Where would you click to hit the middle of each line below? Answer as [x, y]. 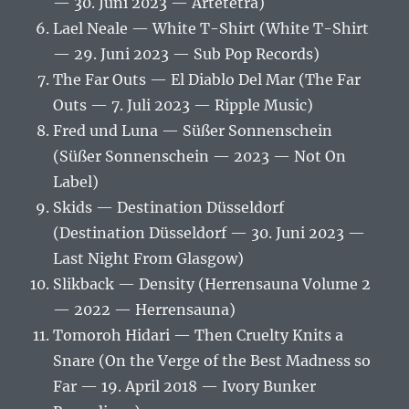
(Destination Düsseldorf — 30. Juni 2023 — [210, 233]
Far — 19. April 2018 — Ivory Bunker [185, 387]
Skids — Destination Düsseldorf [169, 208]
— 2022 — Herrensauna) [145, 310]
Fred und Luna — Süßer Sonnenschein [193, 131]
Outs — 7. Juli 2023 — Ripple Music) [184, 105]
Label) [76, 182]
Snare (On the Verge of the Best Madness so [212, 361]
